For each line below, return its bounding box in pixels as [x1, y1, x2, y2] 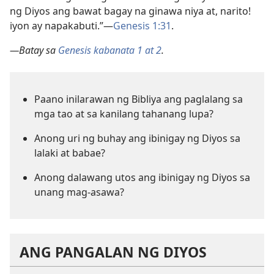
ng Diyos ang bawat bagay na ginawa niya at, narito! [10, 4, 251, 18]
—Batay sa [10, 43, 56, 57]
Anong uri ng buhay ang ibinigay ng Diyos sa [34, 131, 240, 145]
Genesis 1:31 [113, 18, 171, 32]
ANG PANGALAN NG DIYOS [20, 242, 207, 262]
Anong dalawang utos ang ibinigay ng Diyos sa [34, 170, 250, 184]
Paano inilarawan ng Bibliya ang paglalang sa [34, 92, 243, 106]
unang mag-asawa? [34, 185, 124, 199]
